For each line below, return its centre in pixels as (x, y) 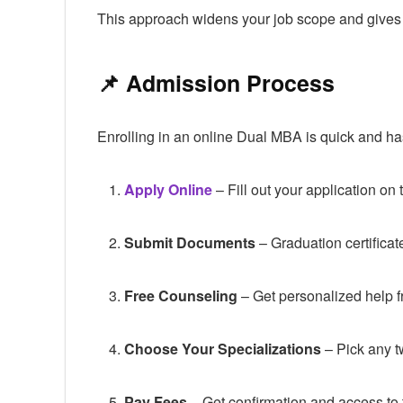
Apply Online (168, 189)
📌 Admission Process (216, 82)
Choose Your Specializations (223, 348)
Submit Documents (190, 242)
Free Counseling (181, 295)
